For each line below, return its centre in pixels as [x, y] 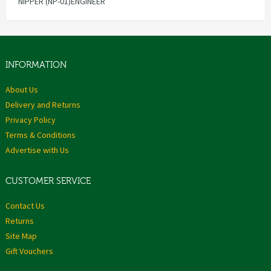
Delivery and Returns [43, 105]
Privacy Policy [31, 120]
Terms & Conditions [41, 135]
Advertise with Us [37, 150]
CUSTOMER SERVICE [48, 181]
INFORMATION [36, 65]
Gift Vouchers [29, 251]
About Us [22, 90]
